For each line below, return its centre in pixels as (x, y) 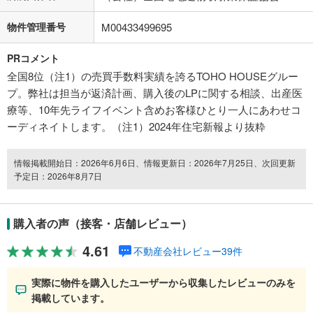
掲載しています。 (71, 297)
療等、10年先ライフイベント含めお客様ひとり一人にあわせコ (154, 110)
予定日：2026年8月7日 (58, 176)
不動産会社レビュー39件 (188, 251)
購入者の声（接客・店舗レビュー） (103, 224)
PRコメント (33, 58)
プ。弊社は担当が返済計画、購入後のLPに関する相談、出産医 (155, 93)
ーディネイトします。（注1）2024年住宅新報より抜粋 (136, 126)
